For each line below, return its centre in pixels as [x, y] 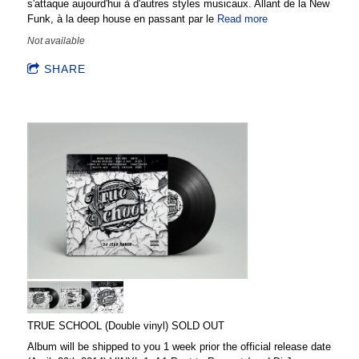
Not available [56, 40]
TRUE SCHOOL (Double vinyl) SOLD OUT [126, 325]
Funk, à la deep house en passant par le [122, 18]
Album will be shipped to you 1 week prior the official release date [179, 346]
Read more [242, 18]
